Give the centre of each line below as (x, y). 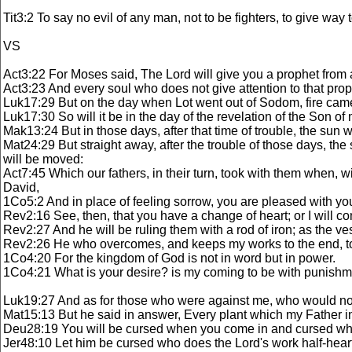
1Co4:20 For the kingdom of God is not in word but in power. (169, 258)
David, (21, 187)
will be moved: (43, 159)
